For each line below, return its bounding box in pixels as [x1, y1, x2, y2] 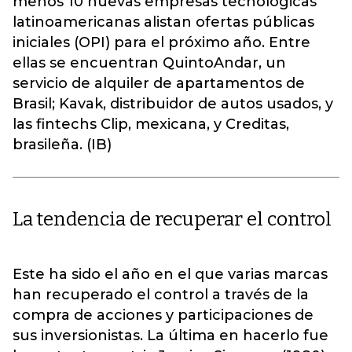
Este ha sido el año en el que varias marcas [13, 266, 328, 283]
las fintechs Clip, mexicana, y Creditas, [13, 115, 289, 133]
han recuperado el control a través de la [13, 286, 309, 303]
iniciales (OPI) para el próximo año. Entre [13, 34, 310, 51]
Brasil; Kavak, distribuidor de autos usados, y [13, 95, 333, 112]
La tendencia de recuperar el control [13, 208, 332, 230]
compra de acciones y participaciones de [13, 306, 313, 324]
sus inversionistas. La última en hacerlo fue [13, 327, 328, 344]
